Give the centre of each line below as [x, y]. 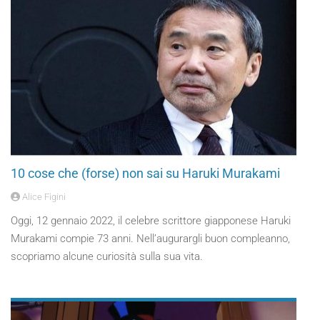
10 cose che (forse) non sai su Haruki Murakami [145, 173]
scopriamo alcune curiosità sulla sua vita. [107, 256]
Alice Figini [43, 197]
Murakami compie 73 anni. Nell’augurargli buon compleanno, [150, 239]
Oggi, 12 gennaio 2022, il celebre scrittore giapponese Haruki [151, 221]
